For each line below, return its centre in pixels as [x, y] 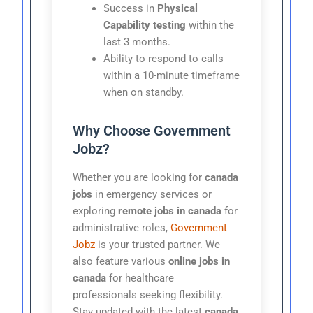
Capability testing [145, 25]
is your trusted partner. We [158, 244]
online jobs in [199, 261]
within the [210, 25]
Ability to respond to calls [164, 58]
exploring [96, 211]
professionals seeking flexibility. [148, 294]
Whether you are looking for [139, 177]
